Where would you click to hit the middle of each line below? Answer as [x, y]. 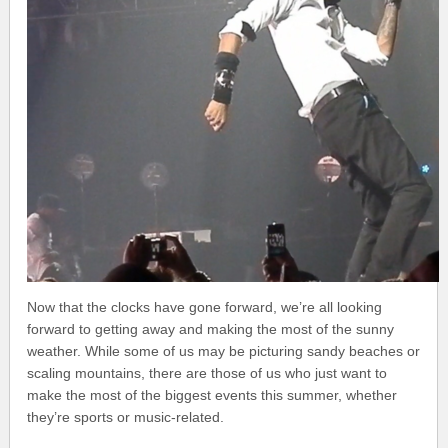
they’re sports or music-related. [126, 417]
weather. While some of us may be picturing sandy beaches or [224, 351]
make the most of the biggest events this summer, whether [212, 395]
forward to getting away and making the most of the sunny [211, 329]
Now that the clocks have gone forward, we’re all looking [205, 307]
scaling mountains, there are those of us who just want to [207, 373]
